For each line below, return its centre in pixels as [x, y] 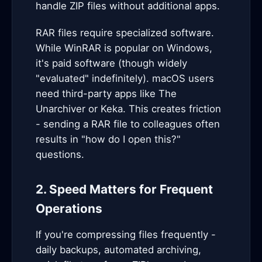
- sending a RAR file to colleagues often [128, 124]
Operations [69, 208]
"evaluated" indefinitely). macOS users [125, 78]
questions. [60, 154]
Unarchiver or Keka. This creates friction [128, 109]
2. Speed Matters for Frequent [124, 189]
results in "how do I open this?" [108, 139]
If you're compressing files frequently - [126, 235]
